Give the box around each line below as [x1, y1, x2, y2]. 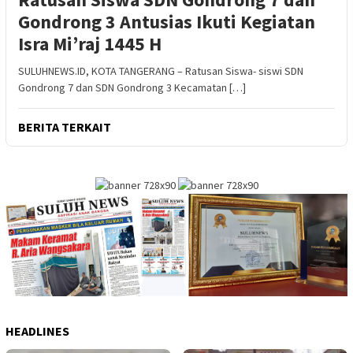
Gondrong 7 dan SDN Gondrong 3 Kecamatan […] [18, 80, 246, 95]
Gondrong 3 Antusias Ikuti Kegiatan [18, 9, 315, 34]
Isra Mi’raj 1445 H [18, 31, 162, 56]
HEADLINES [6, 322, 69, 339]
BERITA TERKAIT [18, 118, 111, 135]
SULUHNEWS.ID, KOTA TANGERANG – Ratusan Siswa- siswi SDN [18, 63, 303, 78]
